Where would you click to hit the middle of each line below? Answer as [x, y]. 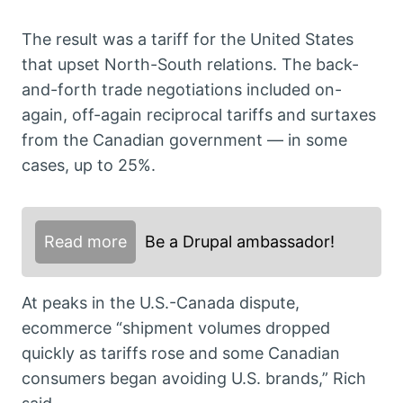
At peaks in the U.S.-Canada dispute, [161, 303]
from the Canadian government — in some [184, 140]
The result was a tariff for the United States [188, 40]
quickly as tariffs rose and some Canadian [181, 354]
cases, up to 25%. [89, 166]
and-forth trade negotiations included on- [182, 90]
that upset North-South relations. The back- [190, 65]
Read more [85, 242]
